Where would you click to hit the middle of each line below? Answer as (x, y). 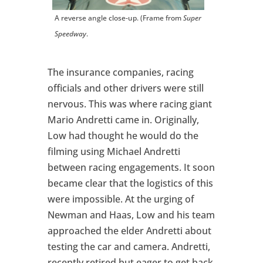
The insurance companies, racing (120, 72)
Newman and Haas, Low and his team (131, 215)
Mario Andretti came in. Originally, (123, 119)
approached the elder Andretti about (129, 230)
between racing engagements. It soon (131, 167)
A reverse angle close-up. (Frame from (119, 18)
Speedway (70, 33)
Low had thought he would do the (123, 135)
